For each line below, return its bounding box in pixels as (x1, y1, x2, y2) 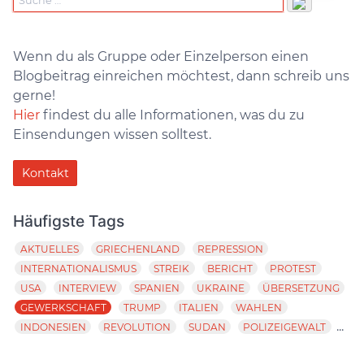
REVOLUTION (103, 320, 171, 333)
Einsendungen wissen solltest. (13, 126, 211, 142)
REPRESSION (197, 242, 263, 255)
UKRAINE (197, 281, 245, 294)
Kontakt (21, 165, 69, 180)
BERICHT (206, 262, 253, 275)
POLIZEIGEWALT (243, 320, 327, 333)
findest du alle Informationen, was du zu (40, 106, 305, 123)
